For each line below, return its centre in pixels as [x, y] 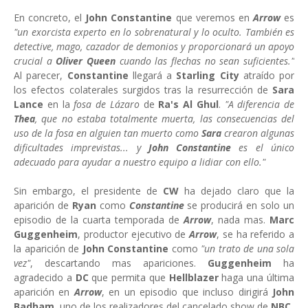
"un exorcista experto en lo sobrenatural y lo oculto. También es [154, 32]
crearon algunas [259, 133]
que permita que [130, 278]
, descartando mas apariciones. [119, 263]
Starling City [208, 76]
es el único [263, 148]
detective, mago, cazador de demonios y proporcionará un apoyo [154, 47]
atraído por [266, 76]
